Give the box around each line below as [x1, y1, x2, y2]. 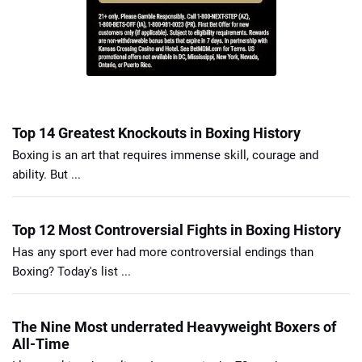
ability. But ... [12, 166, 81, 182]
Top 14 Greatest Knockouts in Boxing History [12, 124, 301, 141]
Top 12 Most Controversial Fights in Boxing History [12, 221, 341, 238]
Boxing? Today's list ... [12, 263, 131, 279]
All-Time [12, 335, 69, 352]
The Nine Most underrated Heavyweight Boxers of [12, 318, 336, 335]
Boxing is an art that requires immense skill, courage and [12, 147, 318, 162]
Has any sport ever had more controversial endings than [12, 244, 314, 259]
